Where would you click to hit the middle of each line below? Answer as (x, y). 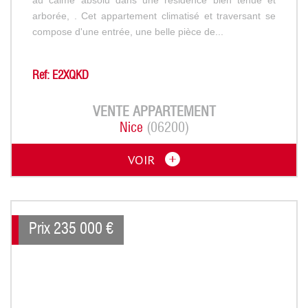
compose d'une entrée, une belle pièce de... (128, 31)
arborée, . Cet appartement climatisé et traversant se (154, 15)
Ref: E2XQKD (60, 76)
